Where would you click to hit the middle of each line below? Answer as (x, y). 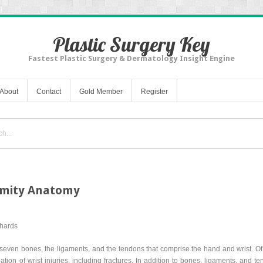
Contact (49, 91)
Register (154, 91)
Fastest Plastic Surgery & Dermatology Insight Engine (131, 58)
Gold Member (101, 91)
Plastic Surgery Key (131, 44)
